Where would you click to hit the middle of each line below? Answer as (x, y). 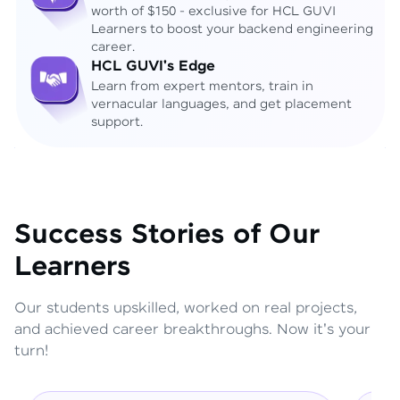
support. (117, 122)
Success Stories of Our (167, 236)
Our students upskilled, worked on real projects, (186, 309)
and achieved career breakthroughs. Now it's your (192, 330)
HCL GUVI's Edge (153, 66)
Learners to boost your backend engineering (232, 29)
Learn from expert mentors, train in (202, 86)
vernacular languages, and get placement (221, 104)
